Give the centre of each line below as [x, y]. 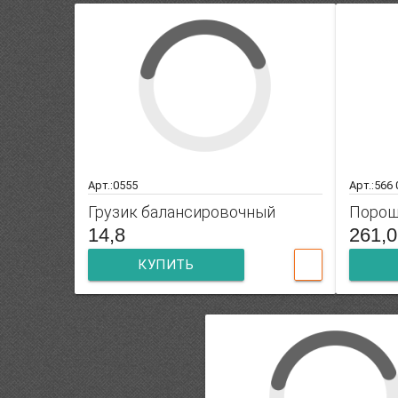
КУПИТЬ [166, 265]
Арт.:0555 [112, 186]
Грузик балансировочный [181, 212]
